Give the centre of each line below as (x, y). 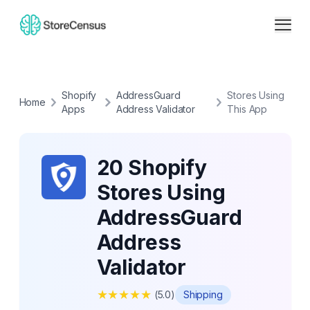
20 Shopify (152, 167)
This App (247, 109)
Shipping (203, 294)
